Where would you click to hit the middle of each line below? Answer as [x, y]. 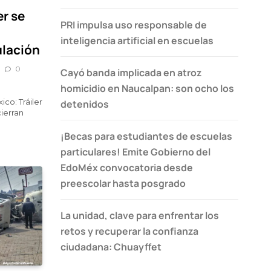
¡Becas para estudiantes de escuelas [146, 136]
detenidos [85, 104]
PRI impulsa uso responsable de [134, 24]
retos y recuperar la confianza [129, 231]
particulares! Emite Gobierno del [135, 152]
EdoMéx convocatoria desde [127, 167]
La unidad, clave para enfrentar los [140, 215]
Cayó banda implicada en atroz [131, 72]
